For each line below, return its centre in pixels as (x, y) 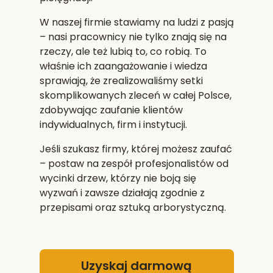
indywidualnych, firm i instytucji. (113, 124)
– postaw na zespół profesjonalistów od (134, 163)
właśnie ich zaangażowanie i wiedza (123, 66)
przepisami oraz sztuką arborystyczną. (133, 207)
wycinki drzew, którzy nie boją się (118, 178)
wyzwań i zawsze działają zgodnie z (122, 193)
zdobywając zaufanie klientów (111, 110)
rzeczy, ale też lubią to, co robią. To (123, 51)
